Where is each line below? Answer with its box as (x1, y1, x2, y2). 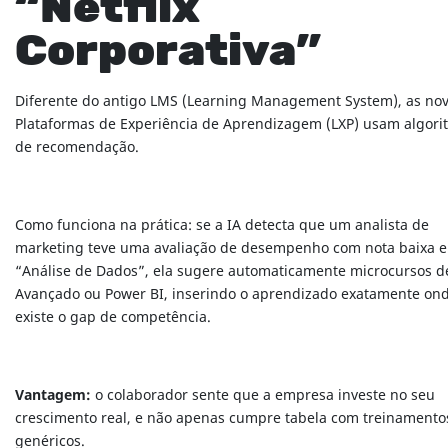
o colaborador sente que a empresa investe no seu (91, 385, 435, 407)
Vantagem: (15, 385, 91, 407)
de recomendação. (15, 137, 139, 159)
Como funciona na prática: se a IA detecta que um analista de (15, 215, 429, 237)
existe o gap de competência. (15, 307, 211, 329)
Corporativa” (15, 30, 321, 75)
